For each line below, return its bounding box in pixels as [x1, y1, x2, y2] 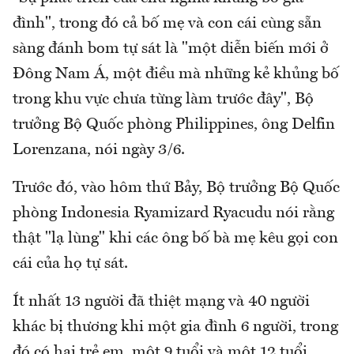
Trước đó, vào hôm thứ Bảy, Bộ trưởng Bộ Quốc [13, 179, 340, 196]
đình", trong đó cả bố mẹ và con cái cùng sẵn [13, 15, 322, 32]
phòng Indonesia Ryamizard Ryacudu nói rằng [13, 205, 334, 221]
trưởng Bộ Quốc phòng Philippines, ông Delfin [13, 116, 335, 133]
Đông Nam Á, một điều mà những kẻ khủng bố [13, 66, 339, 82]
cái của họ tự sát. [13, 255, 128, 272]
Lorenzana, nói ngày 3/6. [13, 141, 185, 158]
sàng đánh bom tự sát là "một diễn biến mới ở [13, 40, 329, 57]
